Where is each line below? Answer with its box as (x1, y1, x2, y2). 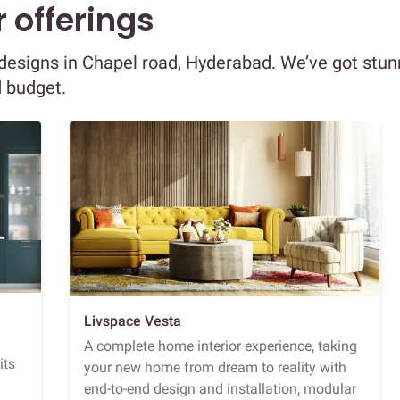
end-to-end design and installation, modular (84, 379, 356, 397)
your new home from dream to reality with (84, 358, 346, 376)
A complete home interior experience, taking (84, 337, 357, 354)
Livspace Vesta (84, 312, 181, 329)
